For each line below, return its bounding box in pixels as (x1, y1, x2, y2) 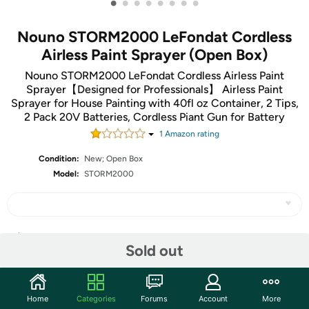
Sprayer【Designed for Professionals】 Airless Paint (26, 83, 283, 96)
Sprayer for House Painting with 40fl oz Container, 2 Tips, (10, 97, 299, 110)
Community (7, 281, 81, 298)
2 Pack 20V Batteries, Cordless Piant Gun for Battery (24, 110, 285, 123)
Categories (76, 293, 116, 303)
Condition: (39, 154, 80, 163)
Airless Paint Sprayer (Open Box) (41, 46, 268, 64)
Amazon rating (162, 129, 219, 139)
